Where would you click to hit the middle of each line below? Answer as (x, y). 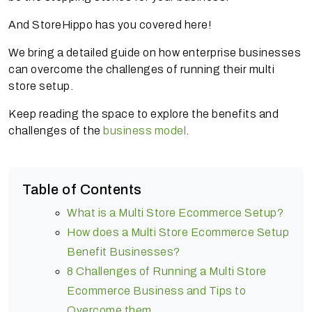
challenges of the (56, 130)
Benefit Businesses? (125, 251)
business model (145, 130)
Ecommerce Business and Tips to (156, 290)
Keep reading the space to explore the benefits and (143, 114)
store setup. (41, 86)
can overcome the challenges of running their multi (141, 69)
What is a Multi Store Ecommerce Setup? (175, 212)
